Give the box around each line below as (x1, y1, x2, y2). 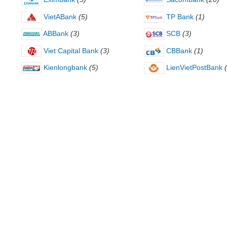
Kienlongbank (42, 63, 87, 72)
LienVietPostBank (164, 63, 222, 72)
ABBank (42, 29, 68, 38)
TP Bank (164, 12, 194, 21)
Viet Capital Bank (42, 46, 98, 55)
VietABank (42, 12, 77, 21)
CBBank (164, 46, 192, 55)
